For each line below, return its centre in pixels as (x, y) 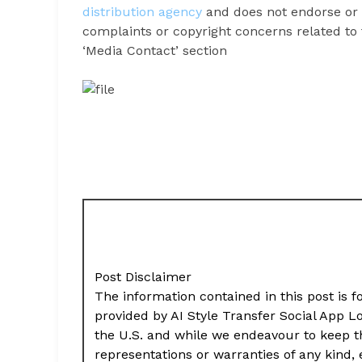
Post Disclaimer (143, 276)
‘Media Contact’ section (155, 50)
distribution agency (142, 11)
